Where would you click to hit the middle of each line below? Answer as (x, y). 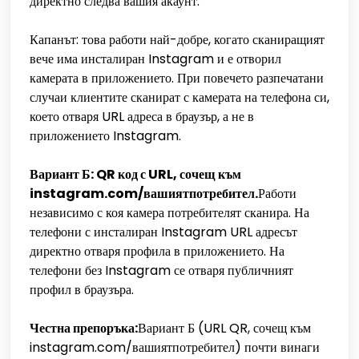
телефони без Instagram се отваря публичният (161, 270)
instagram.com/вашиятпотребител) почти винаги (175, 347)
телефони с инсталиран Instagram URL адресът (163, 232)
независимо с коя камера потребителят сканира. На (169, 213)
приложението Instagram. (105, 136)
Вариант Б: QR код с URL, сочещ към (135, 174)
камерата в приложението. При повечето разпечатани (177, 78)
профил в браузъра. (82, 290)
